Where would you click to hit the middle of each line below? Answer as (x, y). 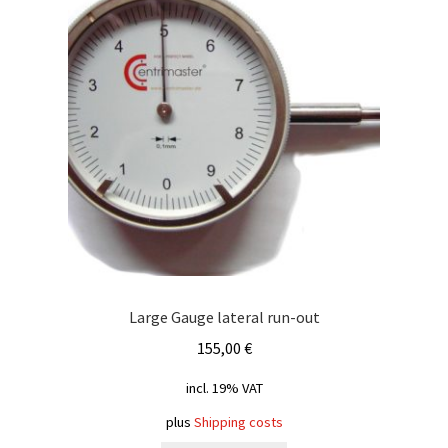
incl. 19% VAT (224, 387)
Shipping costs (238, 421)
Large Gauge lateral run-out (224, 317)
